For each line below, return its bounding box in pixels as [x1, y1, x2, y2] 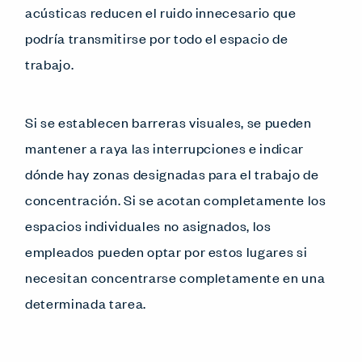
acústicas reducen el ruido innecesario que [25, 2, 297, 21]
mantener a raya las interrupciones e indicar [25, 138, 305, 157]
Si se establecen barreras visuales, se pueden [25, 112, 312, 131]
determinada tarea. [25, 293, 146, 312]
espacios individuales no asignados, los [25, 216, 271, 234]
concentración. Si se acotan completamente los [25, 190, 326, 208]
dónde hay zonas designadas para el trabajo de [25, 164, 319, 183]
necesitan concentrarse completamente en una [25, 267, 326, 286]
